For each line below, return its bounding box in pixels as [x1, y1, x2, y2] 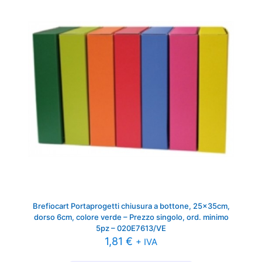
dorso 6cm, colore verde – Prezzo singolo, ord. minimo [33, 212, 229, 222]
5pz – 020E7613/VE [96, 223, 166, 233]
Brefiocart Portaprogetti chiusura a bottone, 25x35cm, [32, 201, 230, 211]
